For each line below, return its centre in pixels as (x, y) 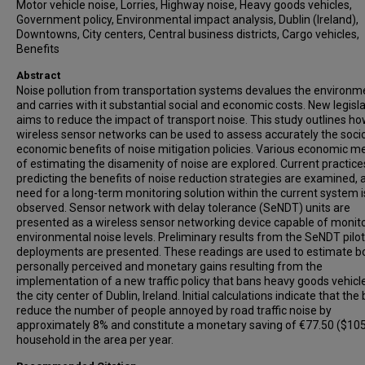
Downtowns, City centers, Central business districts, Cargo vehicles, (188, 34)
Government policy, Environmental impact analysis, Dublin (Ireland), (187, 20)
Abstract (38, 75)
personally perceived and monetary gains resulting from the (169, 266)
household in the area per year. (95, 340)
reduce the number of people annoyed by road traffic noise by (174, 310)
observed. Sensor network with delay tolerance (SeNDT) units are (183, 208)
